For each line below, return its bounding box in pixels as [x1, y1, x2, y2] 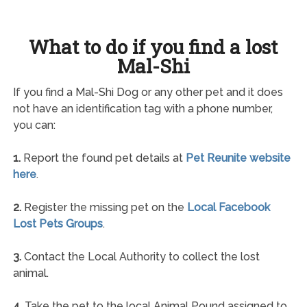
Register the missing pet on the [21, 200, 187, 214]
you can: [12, 118, 56, 132]
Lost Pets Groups [12, 217, 103, 230]
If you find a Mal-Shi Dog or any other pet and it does [12, 85, 283, 99]
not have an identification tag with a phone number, [12, 101, 273, 115]
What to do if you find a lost [29, 34, 278, 60]
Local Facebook [186, 200, 270, 214]
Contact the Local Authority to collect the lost [21, 249, 260, 263]
